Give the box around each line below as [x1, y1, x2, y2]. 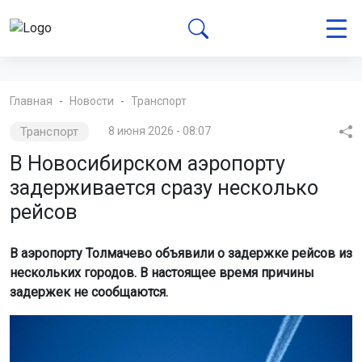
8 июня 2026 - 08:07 [107, 124, 211, 137]
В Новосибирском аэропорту [10, 152, 285, 175]
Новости [69, 95, 114, 107]
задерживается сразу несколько [10, 176, 318, 200]
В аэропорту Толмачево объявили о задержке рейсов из [10, 246, 352, 261]
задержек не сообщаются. [10, 284, 168, 300]
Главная [10, 95, 53, 107]
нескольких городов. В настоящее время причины [10, 265, 314, 280]
